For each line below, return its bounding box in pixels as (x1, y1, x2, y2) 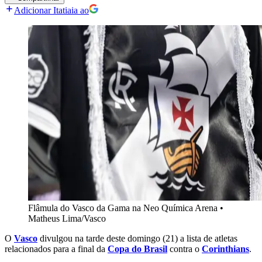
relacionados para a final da (5, 244, 108, 254)
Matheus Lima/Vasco (28, 213, 106, 224)
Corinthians (202, 244, 249, 254)
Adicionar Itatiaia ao (14, 5, 89, 16)
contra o (167, 244, 202, 254)
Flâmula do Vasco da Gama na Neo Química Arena (28, 203, 218, 213)
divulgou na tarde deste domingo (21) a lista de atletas (37, 233, 237, 244)
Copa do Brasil (108, 244, 167, 254)
